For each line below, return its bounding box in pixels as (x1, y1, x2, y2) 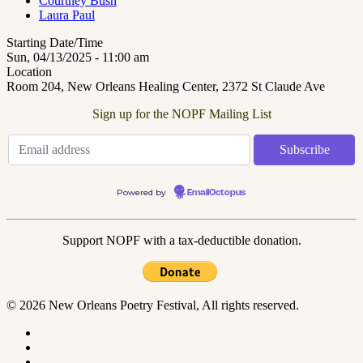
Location (6, 64, 52, 79)
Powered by (117, 186, 169, 198)
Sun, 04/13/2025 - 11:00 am (6, 49, 149, 64)
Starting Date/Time (6, 35, 103, 49)
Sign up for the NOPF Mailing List (92, 106, 271, 121)
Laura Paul (39, 7, 95, 22)
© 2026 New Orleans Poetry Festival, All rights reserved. (6, 297, 299, 312)
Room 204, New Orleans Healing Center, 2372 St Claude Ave (6, 79, 325, 93)
